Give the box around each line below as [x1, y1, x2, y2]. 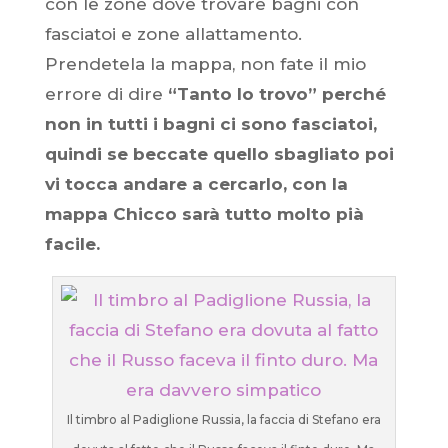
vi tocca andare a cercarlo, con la [44, 174, 348, 194]
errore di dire [44, 84, 168, 104]
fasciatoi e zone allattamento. [44, 24, 302, 44]
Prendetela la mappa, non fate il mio [44, 54, 366, 74]
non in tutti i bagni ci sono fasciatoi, [44, 114, 377, 134]
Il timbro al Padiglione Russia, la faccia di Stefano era [66, 412, 381, 427]
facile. [44, 234, 100, 254]
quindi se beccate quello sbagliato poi [44, 144, 394, 164]
